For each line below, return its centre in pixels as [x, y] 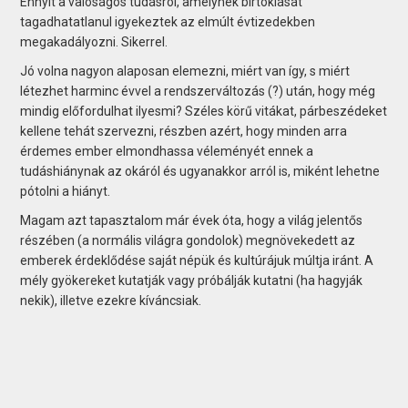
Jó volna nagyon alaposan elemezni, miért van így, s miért [185, 71]
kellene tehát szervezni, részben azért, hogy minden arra [184, 131]
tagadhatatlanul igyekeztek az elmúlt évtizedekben [168, 21]
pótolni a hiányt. [66, 191]
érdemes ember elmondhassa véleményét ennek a [167, 151]
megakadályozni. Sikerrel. [94, 41]
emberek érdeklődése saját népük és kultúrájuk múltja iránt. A [197, 260]
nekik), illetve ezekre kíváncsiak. [111, 300]
